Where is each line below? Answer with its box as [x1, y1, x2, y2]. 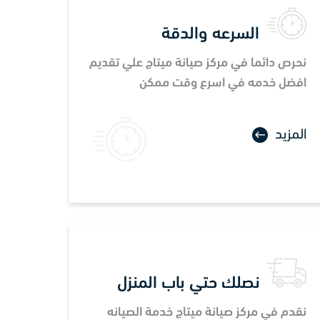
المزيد [275, 127, 306, 142]
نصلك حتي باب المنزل [117, 274, 259, 292]
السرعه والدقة [161, 25, 259, 43]
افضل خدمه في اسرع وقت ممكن [139, 76, 306, 90]
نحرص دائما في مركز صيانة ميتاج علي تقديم [89, 56, 306, 70]
